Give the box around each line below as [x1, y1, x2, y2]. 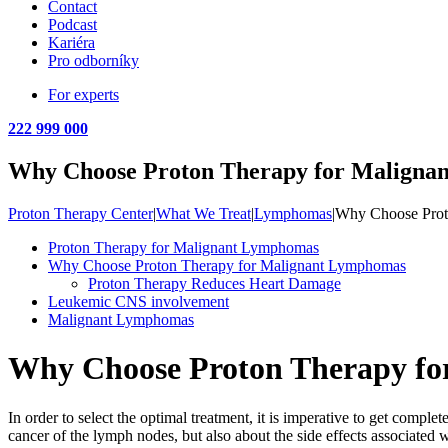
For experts [48, 86, 119, 103]
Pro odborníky [48, 52, 139, 69]
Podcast [48, 16, 97, 33]
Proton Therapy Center [8, 204, 153, 222]
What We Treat [156, 204, 251, 222]
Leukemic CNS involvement [48, 292, 229, 310]
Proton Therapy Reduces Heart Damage [88, 274, 341, 292]
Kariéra [48, 34, 95, 51]
